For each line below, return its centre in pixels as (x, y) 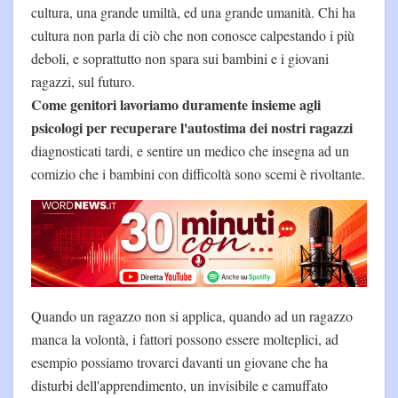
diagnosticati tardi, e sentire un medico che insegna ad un (190, 150)
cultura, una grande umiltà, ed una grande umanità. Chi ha (193, 12)
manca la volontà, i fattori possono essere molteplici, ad (185, 338)
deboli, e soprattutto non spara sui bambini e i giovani (180, 58)
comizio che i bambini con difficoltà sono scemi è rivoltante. (198, 173)
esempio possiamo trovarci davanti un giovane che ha (179, 362)
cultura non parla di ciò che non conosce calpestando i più (193, 35)
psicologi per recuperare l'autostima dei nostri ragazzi (192, 127)
